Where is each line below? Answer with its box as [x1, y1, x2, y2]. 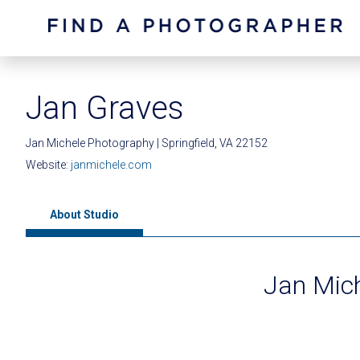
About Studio [50, 208, 119, 221]
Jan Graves [26, 89, 184, 127]
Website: [26, 158, 71, 171]
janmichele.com [71, 158, 152, 171]
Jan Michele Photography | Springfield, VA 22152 [26, 137, 268, 149]
